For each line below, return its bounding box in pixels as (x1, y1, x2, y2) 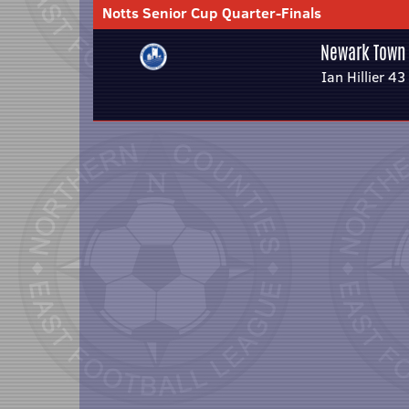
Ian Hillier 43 (321, 67, 405, 87)
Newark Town (320, 39, 405, 66)
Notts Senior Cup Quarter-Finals (102, 3, 321, 23)
